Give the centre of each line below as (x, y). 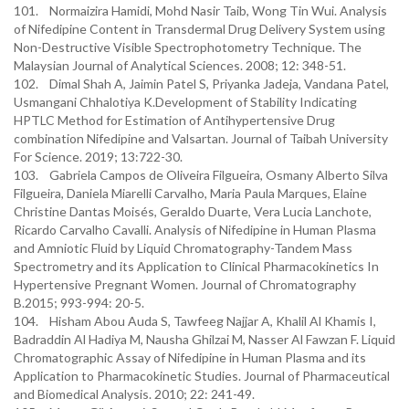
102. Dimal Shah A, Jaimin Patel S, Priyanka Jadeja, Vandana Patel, (201, 84)
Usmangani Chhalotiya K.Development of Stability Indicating (185, 102)
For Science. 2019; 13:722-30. (98, 157)
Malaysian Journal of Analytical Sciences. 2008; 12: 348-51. (180, 65)
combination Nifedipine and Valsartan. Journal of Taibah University (201, 138)
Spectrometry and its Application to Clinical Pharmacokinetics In (196, 266)
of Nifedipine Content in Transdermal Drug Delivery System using (199, 29)
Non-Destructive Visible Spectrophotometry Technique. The (188, 47)
